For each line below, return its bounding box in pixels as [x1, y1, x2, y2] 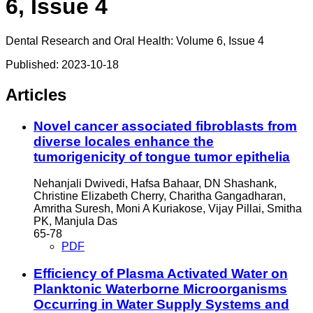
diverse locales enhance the [34, 133, 214, 149]
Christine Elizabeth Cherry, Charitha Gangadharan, [34, 190, 286, 203]
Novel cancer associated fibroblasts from [34, 118, 297, 133]
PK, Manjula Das [34, 215, 117, 228]
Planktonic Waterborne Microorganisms [34, 282, 287, 297]
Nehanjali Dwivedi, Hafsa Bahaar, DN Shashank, [34, 177, 277, 190]
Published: [6, 58, 61, 71]
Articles [6, 85, 66, 104]
